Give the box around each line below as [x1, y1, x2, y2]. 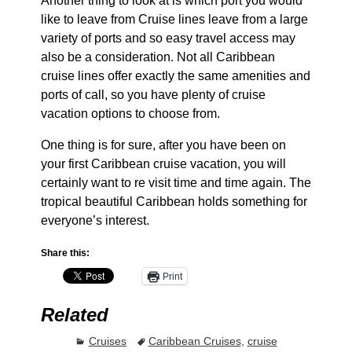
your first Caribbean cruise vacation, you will [40, 156, 286, 170]
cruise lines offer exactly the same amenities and [40, 68, 310, 82]
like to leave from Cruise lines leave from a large [40, 12, 308, 26]
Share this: [40, 247, 90, 258]
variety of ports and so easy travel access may [40, 31, 295, 45]
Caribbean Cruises [148, 334, 241, 347]
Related [40, 303, 108, 325]
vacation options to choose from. [40, 106, 220, 120]
